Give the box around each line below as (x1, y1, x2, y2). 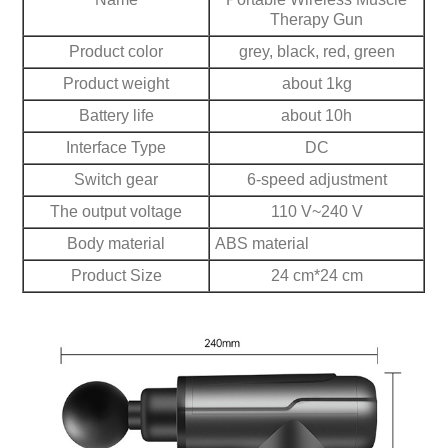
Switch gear (74, 170, 159, 188)
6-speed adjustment (246, 170, 387, 188)
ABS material (215, 234, 310, 252)
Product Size (70, 266, 162, 284)
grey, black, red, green (238, 42, 395, 60)
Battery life (78, 106, 154, 124)
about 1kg (281, 74, 352, 92)
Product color (69, 42, 164, 60)
